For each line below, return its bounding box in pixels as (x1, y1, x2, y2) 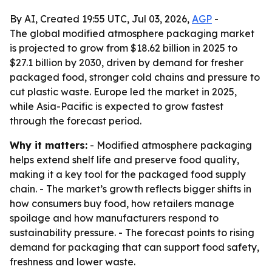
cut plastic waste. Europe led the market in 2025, (10, 86, 237, 98)
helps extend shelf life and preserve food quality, (10, 154, 239, 166)
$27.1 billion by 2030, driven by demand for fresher (10, 56, 243, 69)
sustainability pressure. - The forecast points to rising (10, 226, 254, 239)
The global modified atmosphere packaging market (10, 27, 254, 39)
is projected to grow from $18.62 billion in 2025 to (10, 42, 237, 54)
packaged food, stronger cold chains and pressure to (10, 71, 260, 83)
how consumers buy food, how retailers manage (10, 197, 234, 209)
